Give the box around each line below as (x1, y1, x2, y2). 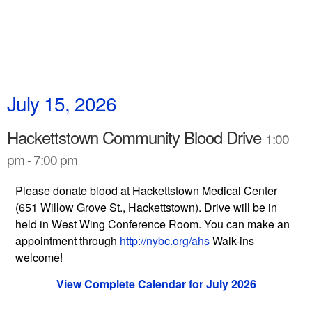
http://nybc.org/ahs (120, 233, 210, 249)
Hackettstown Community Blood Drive (7, 125, 265, 149)
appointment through (15, 233, 120, 249)
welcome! (15, 249, 63, 265)
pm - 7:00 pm (7, 150, 77, 169)
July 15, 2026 (7, 89, 116, 117)
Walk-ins (210, 233, 254, 249)
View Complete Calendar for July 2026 (56, 276, 256, 292)
